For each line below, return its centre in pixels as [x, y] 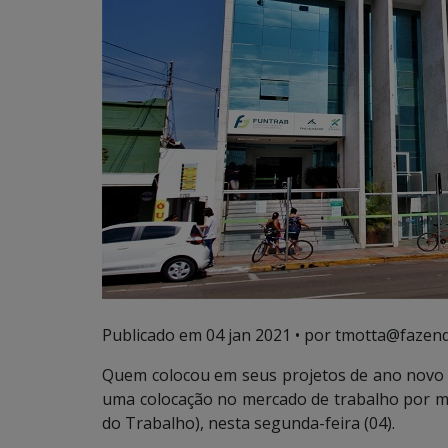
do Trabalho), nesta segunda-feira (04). [248, 423]
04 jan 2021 [248, 335]
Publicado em [154, 335]
